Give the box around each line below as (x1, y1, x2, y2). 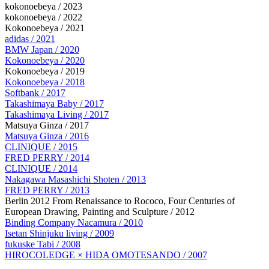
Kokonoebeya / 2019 (5, 65, 85, 76)
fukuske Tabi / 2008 (5, 238, 80, 249)
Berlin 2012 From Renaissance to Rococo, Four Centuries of (5, 195, 235, 206)
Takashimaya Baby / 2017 (5, 98, 104, 109)
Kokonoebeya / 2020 (5, 55, 85, 65)
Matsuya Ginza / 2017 (5, 119, 89, 130)
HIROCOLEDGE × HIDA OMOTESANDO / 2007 (5, 249, 207, 260)
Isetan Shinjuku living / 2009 (5, 228, 114, 238)
